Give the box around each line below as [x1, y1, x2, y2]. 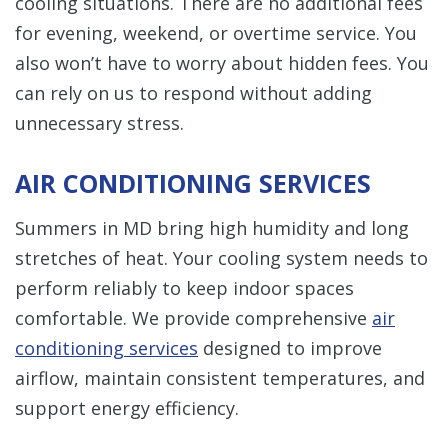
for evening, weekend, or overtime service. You [15, 20, 417, 45]
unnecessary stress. [15, 110, 184, 135]
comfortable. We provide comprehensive [15, 305, 372, 330]
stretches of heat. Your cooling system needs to [15, 245, 428, 270]
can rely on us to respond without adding [15, 80, 372, 105]
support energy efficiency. [15, 395, 239, 420]
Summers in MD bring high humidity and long [15, 215, 409, 240]
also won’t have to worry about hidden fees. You [15, 50, 429, 75]
